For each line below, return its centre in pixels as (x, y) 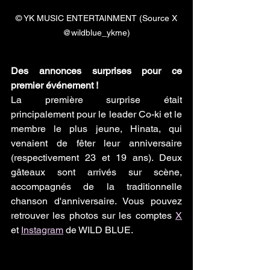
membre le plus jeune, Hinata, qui (96, 128)
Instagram (42, 230)
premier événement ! (55, 85)
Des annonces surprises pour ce (96, 71)
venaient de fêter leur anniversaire (96, 143)
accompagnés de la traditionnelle (96, 186)
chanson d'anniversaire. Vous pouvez (96, 201)
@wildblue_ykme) (96, 32)
